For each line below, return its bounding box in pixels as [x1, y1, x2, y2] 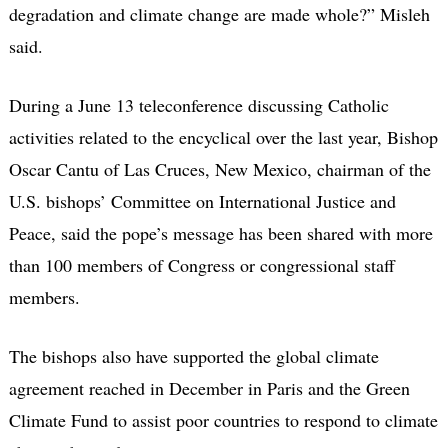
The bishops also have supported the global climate [8, 343, 379, 368]
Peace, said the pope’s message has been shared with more [8, 220, 433, 245]
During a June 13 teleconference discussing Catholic [8, 92, 389, 117]
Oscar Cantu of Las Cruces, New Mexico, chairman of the [8, 156, 431, 181]
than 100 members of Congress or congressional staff [8, 252, 395, 277]
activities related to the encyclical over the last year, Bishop [8, 124, 438, 149]
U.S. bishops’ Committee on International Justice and [8, 188, 396, 213]
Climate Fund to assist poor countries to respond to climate [8, 407, 438, 432]
